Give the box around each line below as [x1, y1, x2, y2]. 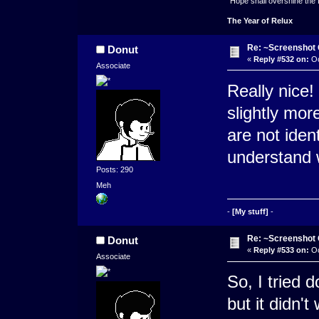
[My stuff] [231, 207, 268, 216]
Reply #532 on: [253, 54, 309, 63]
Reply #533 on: [253, 246, 309, 255]
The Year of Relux [226, 16, 293, 25]
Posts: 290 [95, 165, 133, 174]
